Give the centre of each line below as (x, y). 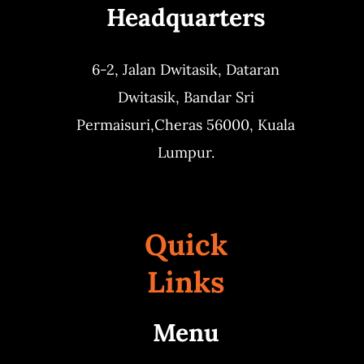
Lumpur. (186, 153)
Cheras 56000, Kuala (225, 125)
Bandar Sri (219, 97)
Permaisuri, (115, 125)
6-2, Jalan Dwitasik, (159, 70)
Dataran (253, 70)
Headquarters (186, 17)
